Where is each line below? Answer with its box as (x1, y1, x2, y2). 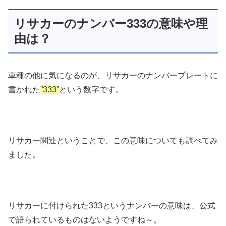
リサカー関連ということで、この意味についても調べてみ (8, 136, 218, 145)
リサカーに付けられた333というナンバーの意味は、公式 (8, 201, 215, 210)
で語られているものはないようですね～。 (8, 215, 161, 224)
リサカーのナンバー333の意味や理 (14, 16, 208, 30)
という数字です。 (59, 85, 124, 94)
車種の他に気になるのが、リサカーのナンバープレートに (8, 71, 218, 80)
